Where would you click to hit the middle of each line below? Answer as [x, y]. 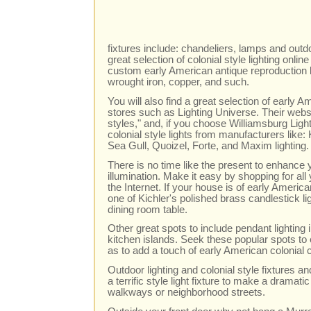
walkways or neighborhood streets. [187, 292]
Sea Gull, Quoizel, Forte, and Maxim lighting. [209, 145]
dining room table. [148, 209]
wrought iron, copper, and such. [179, 82]
